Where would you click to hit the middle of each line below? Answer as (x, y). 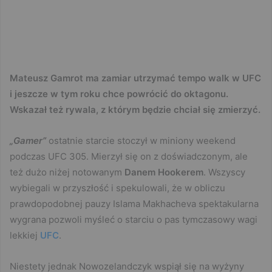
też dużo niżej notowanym (67, 172)
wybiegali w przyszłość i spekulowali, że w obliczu (117, 188)
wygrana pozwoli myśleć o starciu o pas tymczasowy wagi (134, 219)
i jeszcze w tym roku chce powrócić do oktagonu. (119, 93)
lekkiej (25, 235)
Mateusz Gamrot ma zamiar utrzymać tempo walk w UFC (135, 78)
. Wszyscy (224, 172)
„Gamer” (28, 140)
